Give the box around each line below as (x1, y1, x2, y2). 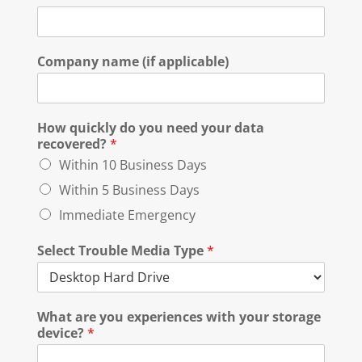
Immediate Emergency (58, 206, 196, 225)
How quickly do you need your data (36, 119, 264, 137)
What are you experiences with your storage (36, 308, 321, 326)
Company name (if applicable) (36, 53, 229, 71)
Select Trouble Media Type (36, 242, 207, 260)
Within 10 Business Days (58, 156, 207, 175)
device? (36, 324, 87, 343)
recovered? (36, 135, 110, 154)
